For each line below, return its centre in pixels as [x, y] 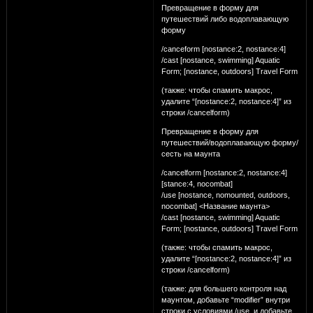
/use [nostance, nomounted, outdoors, [225, 195]
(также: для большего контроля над [224, 288]
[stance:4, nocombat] [197, 183]
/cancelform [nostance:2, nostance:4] [224, 172]
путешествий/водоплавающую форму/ [230, 142]
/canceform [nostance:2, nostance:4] [223, 49]
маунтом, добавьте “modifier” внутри [225, 299]
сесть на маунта [190, 153]
